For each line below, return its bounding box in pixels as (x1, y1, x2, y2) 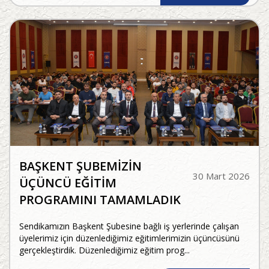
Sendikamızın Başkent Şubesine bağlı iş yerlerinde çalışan (19, 220, 239, 232)
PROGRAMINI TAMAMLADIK (19, 192, 181, 208)
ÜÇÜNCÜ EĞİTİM (19, 175, 116, 192)
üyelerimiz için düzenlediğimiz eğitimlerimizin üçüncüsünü (19, 232, 240, 244)
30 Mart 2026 (193, 170, 250, 183)
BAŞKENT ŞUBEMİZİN (19, 158, 142, 175)
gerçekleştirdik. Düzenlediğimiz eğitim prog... (19, 244, 190, 256)
